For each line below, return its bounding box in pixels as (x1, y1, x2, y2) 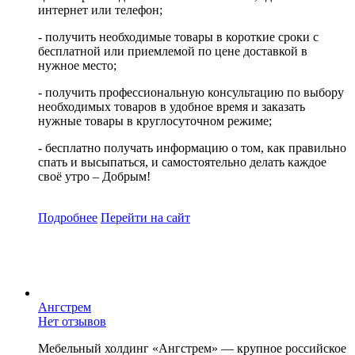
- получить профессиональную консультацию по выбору (38, 85, 344, 99)
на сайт (151, 210, 190, 224)
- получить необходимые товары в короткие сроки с (38, 29, 319, 44)
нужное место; (38, 58, 116, 72)
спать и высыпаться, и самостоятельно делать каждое (38, 155, 326, 169)
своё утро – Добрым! (38, 169, 151, 183)
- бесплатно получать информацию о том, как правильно (38, 140, 346, 155)
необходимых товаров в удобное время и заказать (38, 99, 305, 113)
